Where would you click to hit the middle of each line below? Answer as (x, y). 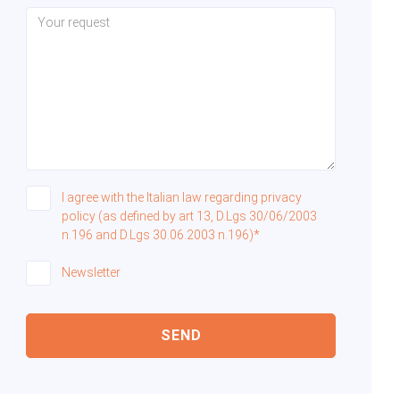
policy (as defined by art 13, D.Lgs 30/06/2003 (189, 217)
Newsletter (91, 273)
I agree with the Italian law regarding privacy (182, 198)
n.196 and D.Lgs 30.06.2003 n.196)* (161, 235)
